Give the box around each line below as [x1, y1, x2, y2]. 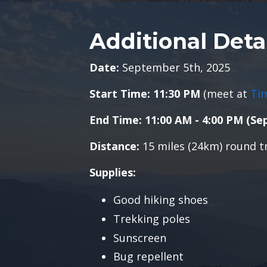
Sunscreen [113, 230, 166, 245]
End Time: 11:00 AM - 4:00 [89, 113, 223, 128]
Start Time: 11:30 [89, 86, 180, 101]
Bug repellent [113, 249, 184, 264]
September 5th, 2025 [119, 60, 230, 75]
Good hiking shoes [113, 193, 208, 207]
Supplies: [89, 165, 136, 180]
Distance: [89, 139, 142, 154]
